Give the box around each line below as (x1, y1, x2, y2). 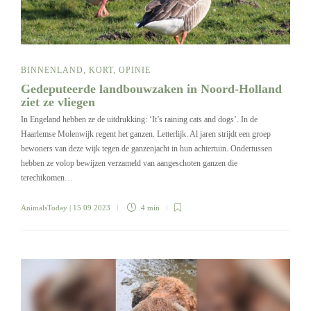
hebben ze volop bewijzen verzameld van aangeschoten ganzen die (21, 158, 237, 169)
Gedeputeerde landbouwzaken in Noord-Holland (21, 82, 282, 96)
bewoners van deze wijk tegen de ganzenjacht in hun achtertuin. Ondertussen (21, 144, 272, 154)
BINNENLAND (21, 65, 83, 76)
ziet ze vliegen (21, 95, 99, 110)
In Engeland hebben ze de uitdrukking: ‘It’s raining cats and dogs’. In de (21, 115, 258, 125)
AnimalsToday (21, 203, 67, 212)
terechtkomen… (21, 173, 73, 183)
